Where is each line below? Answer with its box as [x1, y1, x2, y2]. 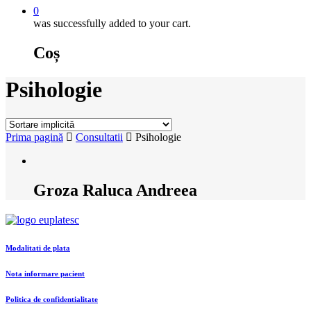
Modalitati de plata [6, 243, 70, 252]
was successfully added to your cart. [33, 17, 191, 29]
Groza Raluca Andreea [33, 180, 197, 199]
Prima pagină [6, 131, 63, 143]
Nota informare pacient [6, 269, 85, 278]
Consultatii [76, 131, 123, 143]
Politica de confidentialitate [6, 294, 98, 303]
